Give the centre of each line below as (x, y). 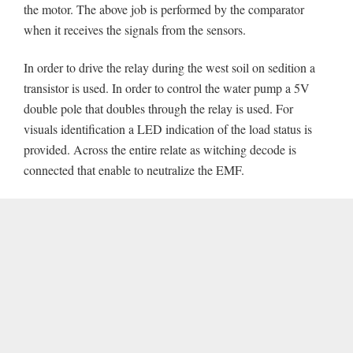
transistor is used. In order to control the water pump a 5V (167, 88)
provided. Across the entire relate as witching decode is (160, 150)
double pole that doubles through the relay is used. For (158, 109)
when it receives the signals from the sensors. (135, 29)
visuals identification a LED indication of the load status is (168, 129)
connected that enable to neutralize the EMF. (134, 170)
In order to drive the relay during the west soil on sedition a (169, 68)
